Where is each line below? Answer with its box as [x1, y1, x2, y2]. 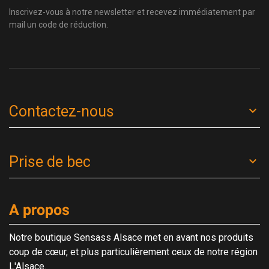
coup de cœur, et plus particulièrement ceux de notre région [9, 246, 258, 258]
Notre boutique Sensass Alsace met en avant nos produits [9, 232, 253, 243]
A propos [9, 201, 70, 219]
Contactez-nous [9, 103, 114, 120]
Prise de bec [9, 153, 91, 171]
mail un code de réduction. [9, 20, 108, 29]
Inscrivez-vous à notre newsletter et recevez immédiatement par [9, 7, 255, 17]
